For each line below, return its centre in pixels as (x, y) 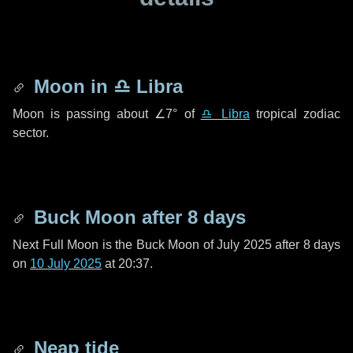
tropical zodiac (295, 114)
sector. (31, 133)
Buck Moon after (108, 217)
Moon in (71, 86)
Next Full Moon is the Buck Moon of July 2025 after (158, 245)
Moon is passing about (84, 114)
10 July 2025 (66, 264)
